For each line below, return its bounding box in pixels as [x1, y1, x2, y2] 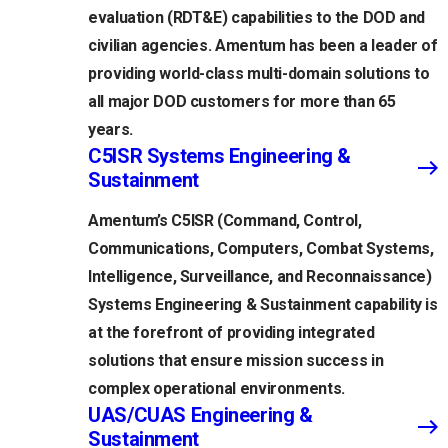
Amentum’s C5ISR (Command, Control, [88, 210, 362, 230]
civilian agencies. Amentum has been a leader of [88, 35, 438, 55]
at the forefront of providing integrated [88, 322, 375, 342]
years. [88, 119, 133, 139]
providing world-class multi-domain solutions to [88, 63, 430, 83]
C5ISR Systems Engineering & [88, 143, 352, 168]
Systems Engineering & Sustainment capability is [88, 294, 438, 314]
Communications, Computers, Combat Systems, [88, 238, 434, 258]
